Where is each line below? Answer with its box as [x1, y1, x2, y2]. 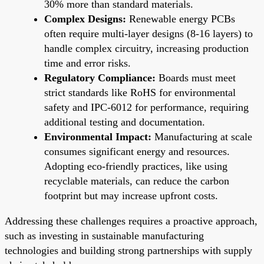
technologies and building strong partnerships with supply [5, 244, 252, 256]
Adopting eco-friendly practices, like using [44, 160, 227, 172]
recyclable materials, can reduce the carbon [44, 174, 229, 187]
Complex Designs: [44, 12, 126, 25]
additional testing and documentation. [44, 115, 205, 128]
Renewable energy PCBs [126, 12, 235, 25]
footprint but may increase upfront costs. [44, 189, 218, 202]
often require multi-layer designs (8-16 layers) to [44, 27, 253, 39]
